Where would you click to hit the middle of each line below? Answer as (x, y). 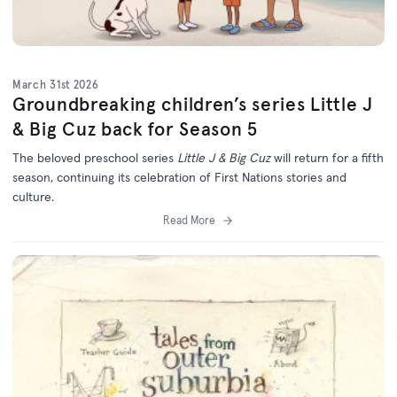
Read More (189, 220)
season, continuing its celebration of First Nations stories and (179, 177)
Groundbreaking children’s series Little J (193, 104)
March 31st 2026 (56, 84)
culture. (33, 196)
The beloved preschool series (95, 157)
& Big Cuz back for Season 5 (135, 128)
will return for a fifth (329, 157)
